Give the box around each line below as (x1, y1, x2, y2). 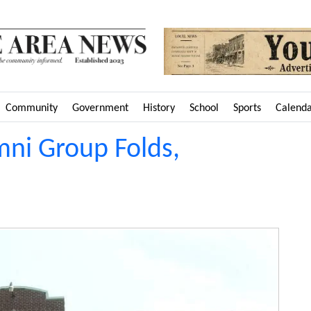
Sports (233, 102, 261, 114)
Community (6, 102, 58, 114)
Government (72, 102, 128, 114)
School (190, 102, 219, 114)
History (143, 102, 175, 114)
